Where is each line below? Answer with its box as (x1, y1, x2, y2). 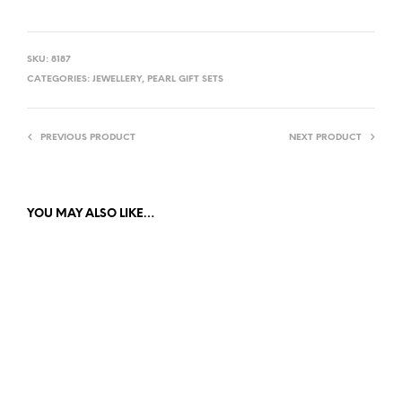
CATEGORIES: (27, 74, 92, 85)
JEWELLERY (92, 74, 142, 85)
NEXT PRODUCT (289, 133, 362, 144)
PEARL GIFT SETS (147, 74, 223, 85)
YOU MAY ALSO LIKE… (27, 208, 155, 221)
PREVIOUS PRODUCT (40, 133, 135, 144)
